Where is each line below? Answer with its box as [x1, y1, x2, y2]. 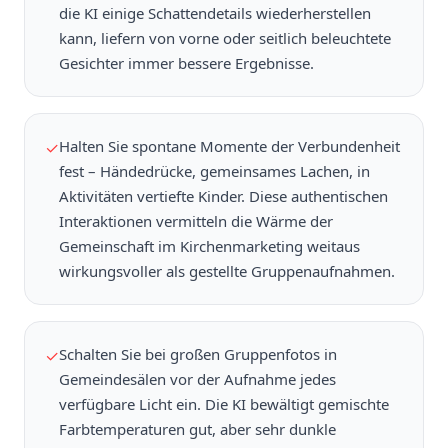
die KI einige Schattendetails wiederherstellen [59, 3, 371, 24]
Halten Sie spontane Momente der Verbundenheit [59, 136, 400, 157]
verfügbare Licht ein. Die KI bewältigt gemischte [59, 394, 389, 415]
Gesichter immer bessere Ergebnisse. [59, 53, 314, 74]
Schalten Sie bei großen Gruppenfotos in [59, 344, 337, 365]
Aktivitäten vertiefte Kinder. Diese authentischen [59, 186, 388, 207]
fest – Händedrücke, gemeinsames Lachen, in [59, 161, 370, 182]
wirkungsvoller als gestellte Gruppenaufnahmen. [59, 261, 395, 282]
